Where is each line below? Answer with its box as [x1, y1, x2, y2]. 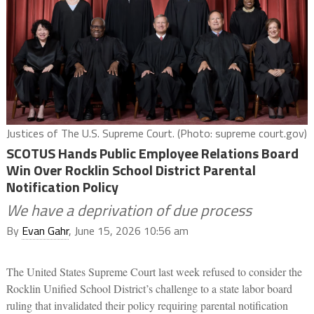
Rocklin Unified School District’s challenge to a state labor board [6, 281, 292, 296]
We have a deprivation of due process [6, 198, 252, 223]
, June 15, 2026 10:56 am [68, 222, 189, 240]
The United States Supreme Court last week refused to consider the [6, 264, 302, 280]
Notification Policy [6, 176, 118, 198]
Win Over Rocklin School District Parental [6, 159, 256, 182]
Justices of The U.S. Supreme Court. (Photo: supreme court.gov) [6, 125, 307, 142]
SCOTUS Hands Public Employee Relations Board [6, 142, 299, 165]
